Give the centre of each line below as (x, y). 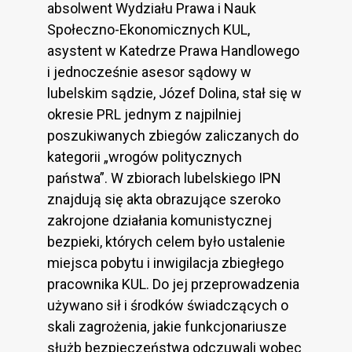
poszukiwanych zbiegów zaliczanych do (173, 135)
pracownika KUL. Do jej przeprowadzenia (173, 284)
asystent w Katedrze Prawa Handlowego (173, 50)
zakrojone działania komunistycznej (159, 220)
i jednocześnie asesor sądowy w (149, 71)
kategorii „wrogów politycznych (145, 156)
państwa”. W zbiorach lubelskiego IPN (164, 178)
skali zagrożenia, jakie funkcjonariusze (167, 326)
